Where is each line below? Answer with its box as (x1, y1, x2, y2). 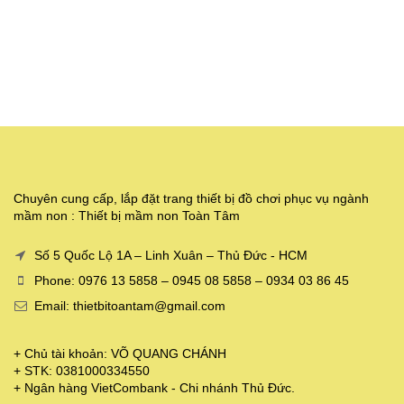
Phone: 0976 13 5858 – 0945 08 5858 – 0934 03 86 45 (31, 272, 349, 288)
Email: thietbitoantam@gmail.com (31, 298, 225, 313)
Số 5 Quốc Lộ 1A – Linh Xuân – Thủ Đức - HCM (31, 247, 308, 262)
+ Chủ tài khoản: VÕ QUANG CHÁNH (14, 345, 226, 361)
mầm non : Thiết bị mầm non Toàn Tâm (14, 207, 240, 223)
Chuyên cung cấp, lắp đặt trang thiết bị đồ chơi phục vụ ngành (14, 190, 369, 206)
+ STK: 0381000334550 (14, 363, 150, 378)
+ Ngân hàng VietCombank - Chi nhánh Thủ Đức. (14, 380, 295, 395)
